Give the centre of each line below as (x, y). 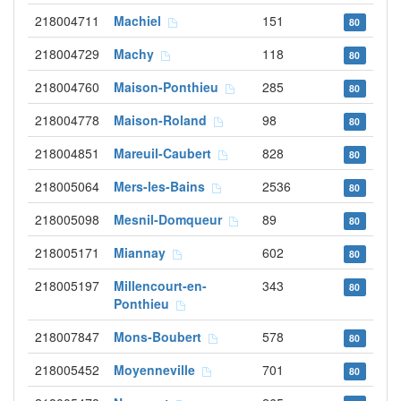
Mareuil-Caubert (166, 153)
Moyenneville (158, 370)
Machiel (141, 21)
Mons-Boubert (161, 337)
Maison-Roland (164, 120)
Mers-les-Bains (163, 186)
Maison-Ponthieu (170, 87)
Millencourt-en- (160, 286)
